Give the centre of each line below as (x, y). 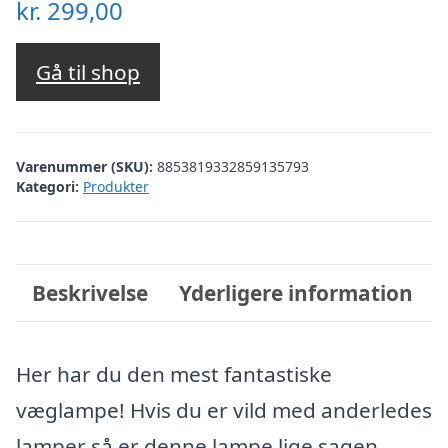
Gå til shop (88, 72)
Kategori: (47, 186)
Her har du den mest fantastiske (174, 374)
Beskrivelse (89, 292)
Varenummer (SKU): (86, 166)
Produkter (116, 186)
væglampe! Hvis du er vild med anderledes (224, 410)
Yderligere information (296, 292)
